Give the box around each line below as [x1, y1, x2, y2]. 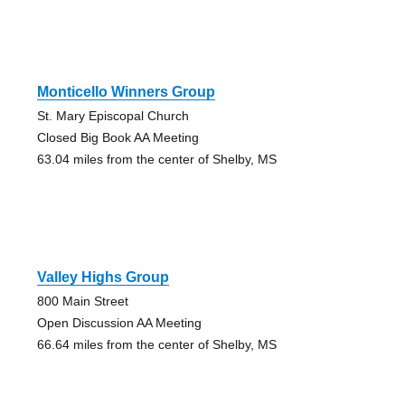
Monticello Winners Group [36, 84, 215, 100]
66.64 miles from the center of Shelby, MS [36, 337, 277, 353]
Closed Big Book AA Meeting [36, 130, 199, 146]
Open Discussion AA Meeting [36, 316, 202, 331]
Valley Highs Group [36, 269, 169, 286]
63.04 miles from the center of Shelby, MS [36, 152, 277, 167]
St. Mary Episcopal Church [36, 108, 189, 124]
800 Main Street [36, 294, 128, 309]
